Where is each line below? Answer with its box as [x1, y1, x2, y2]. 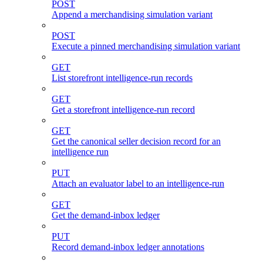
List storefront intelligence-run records [52, 73, 193, 83]
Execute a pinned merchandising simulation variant [52, 41, 240, 52]
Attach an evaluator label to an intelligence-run [52, 178, 224, 189]
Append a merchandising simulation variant [52, 9, 213, 20]
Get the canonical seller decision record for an [52, 136, 221, 147]
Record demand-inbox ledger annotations [52, 242, 204, 252]
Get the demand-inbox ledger [52, 210, 160, 221]
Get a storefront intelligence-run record [52, 104, 195, 115]
